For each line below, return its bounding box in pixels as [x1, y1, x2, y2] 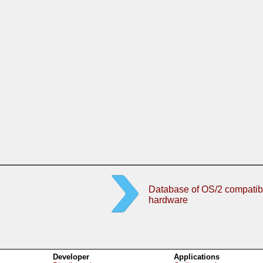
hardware [149, 195, 188, 205]
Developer [53, 252, 89, 261]
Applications [174, 252, 220, 261]
